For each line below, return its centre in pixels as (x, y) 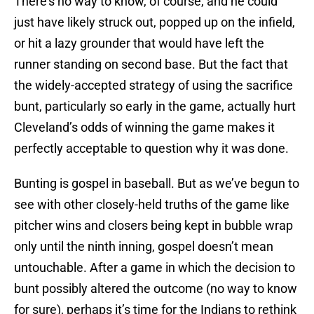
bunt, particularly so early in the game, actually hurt (155, 107)
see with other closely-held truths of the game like (152, 205)
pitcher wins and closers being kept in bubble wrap (153, 226)
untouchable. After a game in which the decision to (155, 268)
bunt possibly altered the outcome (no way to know (156, 289)
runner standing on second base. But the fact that (151, 64)
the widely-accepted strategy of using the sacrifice (153, 86)
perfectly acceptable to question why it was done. (151, 149)
